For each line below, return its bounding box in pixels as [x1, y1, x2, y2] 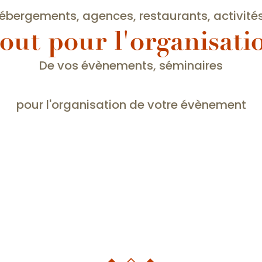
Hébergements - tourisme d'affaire [37, 161, 225, 177]
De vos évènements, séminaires [39, 57, 223, 74]
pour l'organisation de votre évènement [16, 96, 246, 113]
